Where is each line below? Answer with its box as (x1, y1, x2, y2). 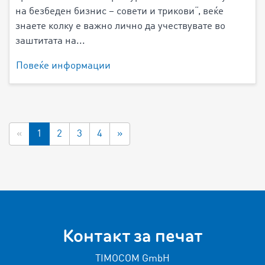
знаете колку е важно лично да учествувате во (15, 21, 225, 31)
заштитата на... (15, 35, 85, 46)
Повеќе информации (16, 60, 111, 71)
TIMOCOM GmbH (95, 253, 170, 264)
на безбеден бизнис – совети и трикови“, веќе (15, 6, 224, 17)
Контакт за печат (62, 224, 203, 248)
